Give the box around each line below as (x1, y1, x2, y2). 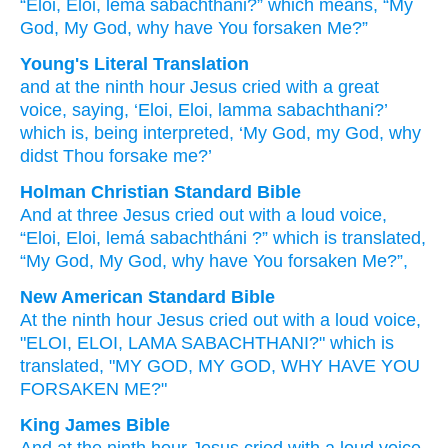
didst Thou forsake (20, 146, 168, 166)
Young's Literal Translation (20, 54, 249, 74)
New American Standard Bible (20, 287, 275, 307)
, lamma (208, 100, 272, 120)
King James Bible (20, 415, 170, 435)
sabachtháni (150, 228, 247, 248)
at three (57, 205, 118, 225)
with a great (281, 77, 379, 97)
